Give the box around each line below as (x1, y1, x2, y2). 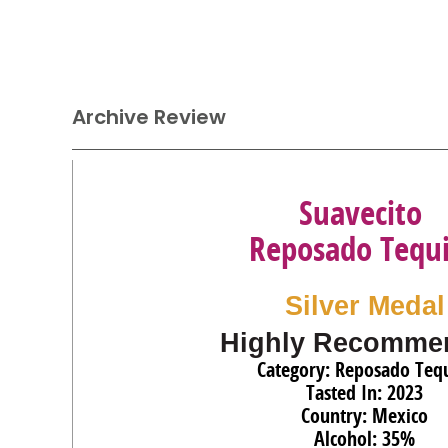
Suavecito (299, 190, 422, 235)
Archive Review (72, 103, 226, 131)
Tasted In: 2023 (306, 379, 423, 406)
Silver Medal (284, 291, 445, 321)
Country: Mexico (301, 402, 428, 429)
